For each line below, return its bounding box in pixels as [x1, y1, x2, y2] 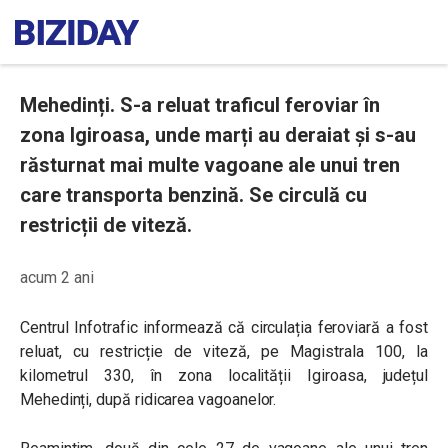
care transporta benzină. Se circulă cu [20, 183, 367, 207]
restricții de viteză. [20, 213, 192, 237]
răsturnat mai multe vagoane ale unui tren [20, 153, 400, 177]
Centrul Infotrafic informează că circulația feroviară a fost [20, 318, 428, 337]
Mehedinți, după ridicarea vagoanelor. [20, 390, 277, 409]
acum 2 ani [20, 268, 94, 287]
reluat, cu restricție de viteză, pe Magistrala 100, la [20, 342, 428, 361]
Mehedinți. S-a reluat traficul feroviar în [20, 93, 380, 117]
